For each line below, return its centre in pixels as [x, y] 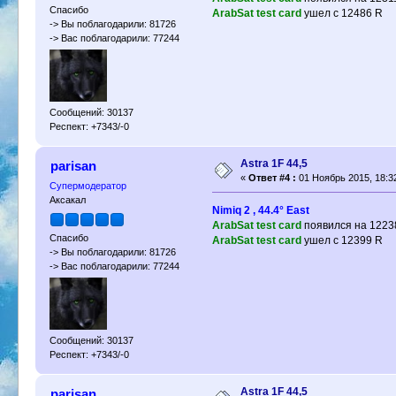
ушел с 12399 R [342, 241]
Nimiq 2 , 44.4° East [260, 211]
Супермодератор [88, 186]
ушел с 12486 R [342, 13]
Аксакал [68, 200]
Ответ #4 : [273, 178]
